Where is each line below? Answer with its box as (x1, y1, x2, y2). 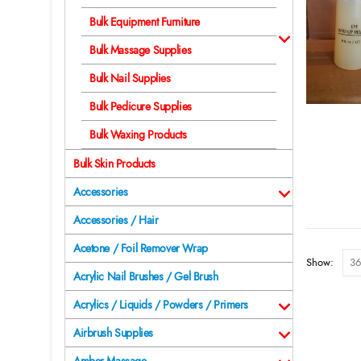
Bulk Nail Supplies (89, 70, 171, 87)
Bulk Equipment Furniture (89, 14, 200, 31)
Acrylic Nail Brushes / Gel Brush (73, 268, 218, 285)
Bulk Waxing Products (89, 127, 187, 143)
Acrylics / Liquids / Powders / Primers (73, 297, 249, 313)
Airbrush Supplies (73, 325, 153, 342)
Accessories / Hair (73, 212, 159, 229)
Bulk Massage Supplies (89, 42, 192, 59)
